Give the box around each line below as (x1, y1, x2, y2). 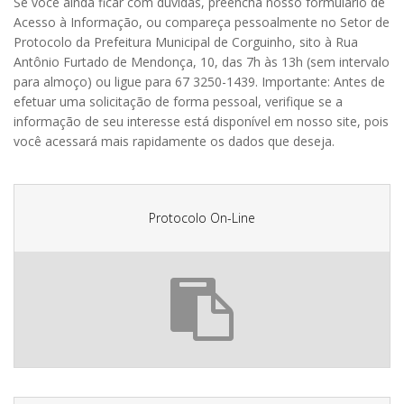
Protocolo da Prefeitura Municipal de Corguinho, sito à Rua (14, 33, 358, 50)
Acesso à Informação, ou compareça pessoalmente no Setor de (14, 14, 390, 31)
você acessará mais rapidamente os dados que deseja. (14, 133, 335, 150)
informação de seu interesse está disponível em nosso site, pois (14, 113, 389, 130)
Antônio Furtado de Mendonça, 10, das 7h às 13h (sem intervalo (14, 53, 390, 70)
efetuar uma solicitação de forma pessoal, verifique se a (14, 93, 343, 110)
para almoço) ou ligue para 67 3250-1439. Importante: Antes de (14, 73, 385, 90)
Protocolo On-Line (149, 209, 255, 226)
